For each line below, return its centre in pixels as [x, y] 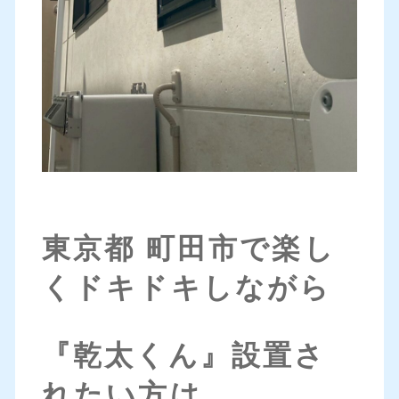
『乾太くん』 [136, 356]
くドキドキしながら [187, 288]
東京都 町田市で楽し [188, 249]
